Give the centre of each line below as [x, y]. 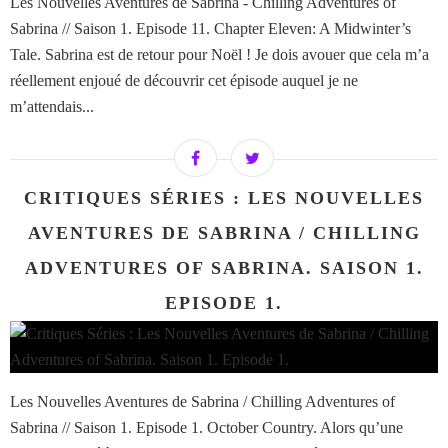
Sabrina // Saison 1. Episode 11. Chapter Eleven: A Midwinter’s [210, 29]
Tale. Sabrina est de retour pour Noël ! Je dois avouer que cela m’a [219, 55]
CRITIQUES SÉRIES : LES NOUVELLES [224, 198]
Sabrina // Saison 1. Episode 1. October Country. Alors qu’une [206, 428]
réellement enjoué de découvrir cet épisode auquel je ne [184, 81]
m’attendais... [52, 107]
